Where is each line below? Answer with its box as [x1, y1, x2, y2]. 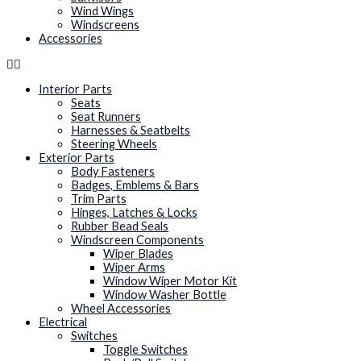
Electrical [39, 315, 87, 330]
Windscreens [71, 18, 139, 32]
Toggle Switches [103, 342, 188, 357]
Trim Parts [71, 192, 127, 206]
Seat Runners [71, 110, 141, 124]
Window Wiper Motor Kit [103, 274, 237, 288]
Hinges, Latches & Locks [71, 205, 197, 220]
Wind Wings [71, 4, 134, 19]
